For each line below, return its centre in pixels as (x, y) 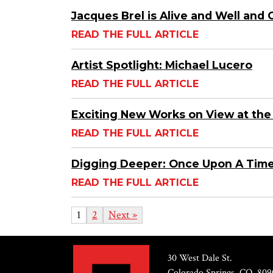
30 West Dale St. (200, 258)
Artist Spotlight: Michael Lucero (162, 65)
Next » (123, 215)
